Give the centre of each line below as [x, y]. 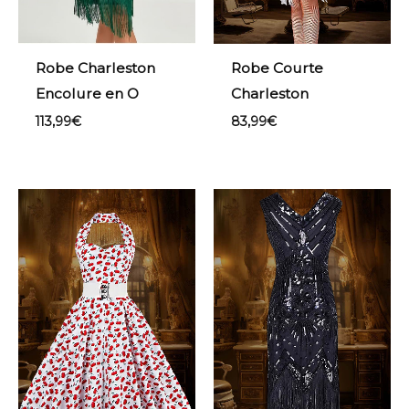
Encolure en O [87, 93]
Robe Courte [277, 68]
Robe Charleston [95, 68]
